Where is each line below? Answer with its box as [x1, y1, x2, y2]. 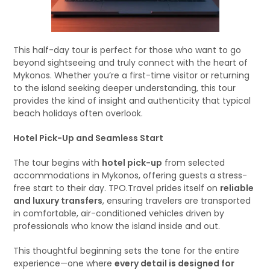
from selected [162, 157, 225, 169]
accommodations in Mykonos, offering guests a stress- [13, 169, 248, 181]
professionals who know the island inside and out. [13, 220, 221, 232]
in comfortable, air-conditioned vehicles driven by [13, 207, 225, 219]
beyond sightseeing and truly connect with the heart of [13, 57, 248, 69]
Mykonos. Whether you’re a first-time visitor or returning [13, 69, 250, 81]
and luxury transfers [13, 195, 103, 207]
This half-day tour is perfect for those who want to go [13, 44, 242, 56]
